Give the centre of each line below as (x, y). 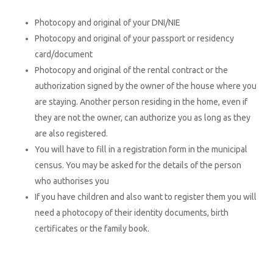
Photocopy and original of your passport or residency (134, 38)
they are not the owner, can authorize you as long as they (142, 118)
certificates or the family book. (92, 229)
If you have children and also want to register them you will (145, 197)
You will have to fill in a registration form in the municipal (141, 149)
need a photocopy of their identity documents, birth (131, 213)
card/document (63, 54)
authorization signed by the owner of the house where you (145, 86)
